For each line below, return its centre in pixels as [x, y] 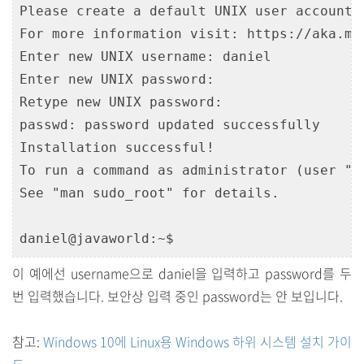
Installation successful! [117, 147]
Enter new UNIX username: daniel [145, 56]
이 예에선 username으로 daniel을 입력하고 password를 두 [182, 273]
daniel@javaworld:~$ [97, 238]
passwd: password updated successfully [170, 125]
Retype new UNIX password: [121, 102]
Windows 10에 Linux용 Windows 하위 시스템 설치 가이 [197, 341]
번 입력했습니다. [60, 296]
